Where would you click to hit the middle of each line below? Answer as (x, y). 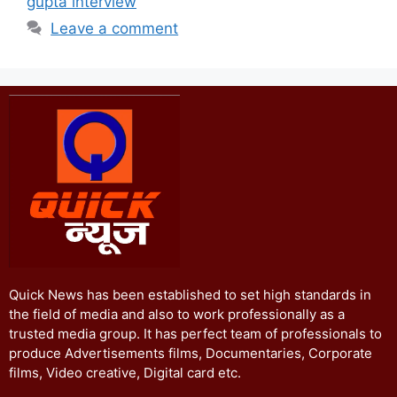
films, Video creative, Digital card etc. (125, 372)
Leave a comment (115, 28)
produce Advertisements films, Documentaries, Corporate (191, 353)
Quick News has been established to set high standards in (190, 294)
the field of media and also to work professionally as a (177, 314)
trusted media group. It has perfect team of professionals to (195, 333)
